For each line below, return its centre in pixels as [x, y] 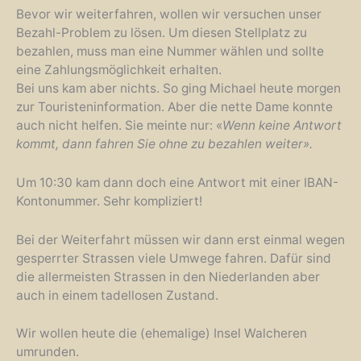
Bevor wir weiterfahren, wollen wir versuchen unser [169, 14]
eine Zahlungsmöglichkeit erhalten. [119, 69]
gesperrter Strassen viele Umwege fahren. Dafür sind [174, 258]
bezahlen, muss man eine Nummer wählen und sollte [170, 51]
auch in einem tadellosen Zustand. [117, 295]
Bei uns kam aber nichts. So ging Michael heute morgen [178, 88]
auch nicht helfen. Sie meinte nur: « [119, 125]
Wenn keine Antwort [282, 125]
